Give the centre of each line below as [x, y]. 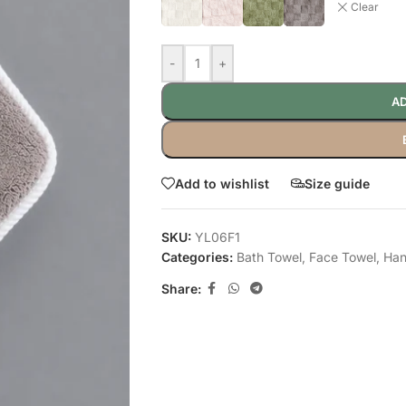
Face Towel [342, 257]
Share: [181, 288]
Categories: [197, 257]
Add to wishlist [222, 183]
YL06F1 [217, 237]
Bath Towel [269, 257]
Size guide [337, 183]
